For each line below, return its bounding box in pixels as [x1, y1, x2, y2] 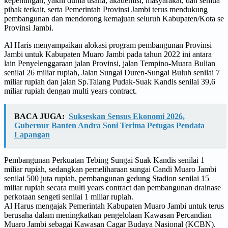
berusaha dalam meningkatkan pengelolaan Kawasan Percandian [4, 210, 212, 219]
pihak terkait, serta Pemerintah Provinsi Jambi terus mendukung [4, 5, 208, 14]
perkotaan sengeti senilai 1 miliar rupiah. [4, 192, 133, 201]
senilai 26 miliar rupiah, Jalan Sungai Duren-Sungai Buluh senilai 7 [4, 68, 220, 77]
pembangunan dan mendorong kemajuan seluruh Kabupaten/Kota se [4, 14, 224, 23]
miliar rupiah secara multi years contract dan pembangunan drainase [4, 183, 221, 192]
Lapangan [14, 130, 50, 139]
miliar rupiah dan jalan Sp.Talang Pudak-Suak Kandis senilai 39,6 [4, 77, 215, 86]
